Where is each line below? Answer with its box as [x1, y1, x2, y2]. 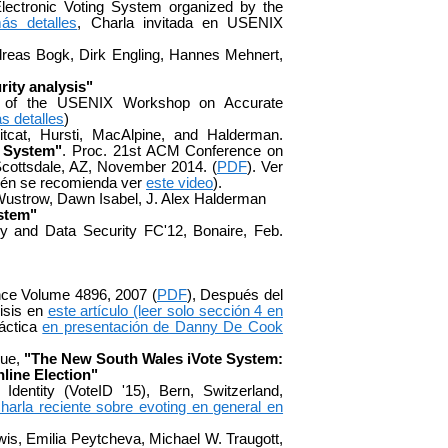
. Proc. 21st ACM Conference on [62, 142, 283, 159]
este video [146, 174, 213, 191]
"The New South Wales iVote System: [23, 350, 284, 367]
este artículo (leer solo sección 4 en [47, 302, 283, 319]
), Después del [186, 286, 284, 303]
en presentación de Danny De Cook [42, 318, 284, 335]
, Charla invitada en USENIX [77, 14, 284, 31]
